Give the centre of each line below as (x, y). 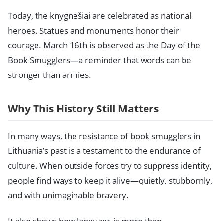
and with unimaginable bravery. (68, 195)
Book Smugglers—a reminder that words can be (100, 60)
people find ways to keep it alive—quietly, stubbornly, (110, 180)
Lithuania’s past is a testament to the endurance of (104, 150)
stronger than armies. (50, 75)
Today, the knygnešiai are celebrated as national (100, 16)
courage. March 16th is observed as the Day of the (104, 45)
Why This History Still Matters (83, 108)
